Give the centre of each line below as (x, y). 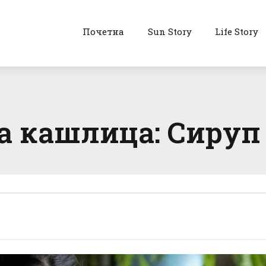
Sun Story (170, 31)
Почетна (103, 31)
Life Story (237, 31)
